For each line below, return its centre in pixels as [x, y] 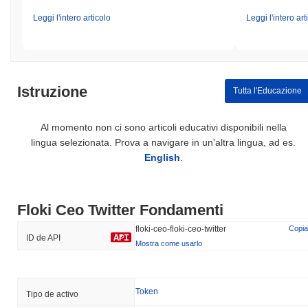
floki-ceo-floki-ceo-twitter [181, 229]
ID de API [43, 238]
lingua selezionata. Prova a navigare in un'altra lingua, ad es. [164, 142]
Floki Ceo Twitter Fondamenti [120, 210]
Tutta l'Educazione [267, 91]
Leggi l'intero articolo [72, 18]
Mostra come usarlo [169, 243]
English [162, 157]
